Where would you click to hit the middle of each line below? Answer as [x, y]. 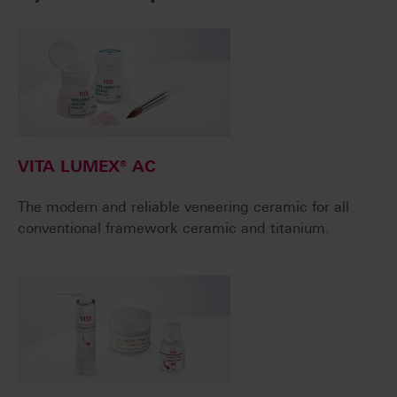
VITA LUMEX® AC [87, 167]
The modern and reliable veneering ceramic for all [183, 207]
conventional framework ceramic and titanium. [174, 229]
